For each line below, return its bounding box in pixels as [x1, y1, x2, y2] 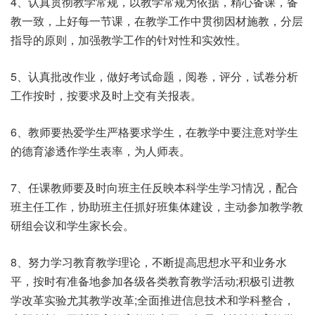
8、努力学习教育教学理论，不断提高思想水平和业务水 [11, 254, 287, 270]
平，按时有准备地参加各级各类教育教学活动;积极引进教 [11, 273, 295, 289]
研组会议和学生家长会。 [11, 217, 134, 233]
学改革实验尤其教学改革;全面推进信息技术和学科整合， [11, 292, 295, 308]
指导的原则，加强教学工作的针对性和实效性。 [11, 32, 247, 48]
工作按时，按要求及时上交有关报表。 [11, 87, 202, 103]
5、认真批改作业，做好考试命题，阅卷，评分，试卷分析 [11, 68, 298, 84]
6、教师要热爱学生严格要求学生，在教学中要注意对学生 [11, 124, 298, 140]
